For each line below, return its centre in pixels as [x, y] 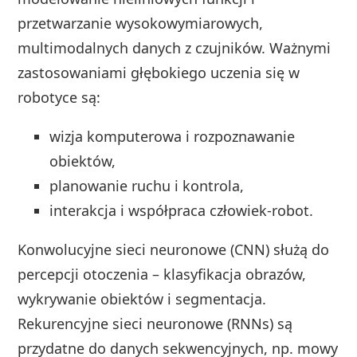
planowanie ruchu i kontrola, [147, 185]
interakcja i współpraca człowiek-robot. [182, 210]
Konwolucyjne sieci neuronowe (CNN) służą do [174, 249]
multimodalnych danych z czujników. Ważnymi [175, 47]
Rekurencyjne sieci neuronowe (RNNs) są [155, 323]
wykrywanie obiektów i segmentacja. [142, 298]
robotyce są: [59, 97]
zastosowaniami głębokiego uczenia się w [159, 72]
